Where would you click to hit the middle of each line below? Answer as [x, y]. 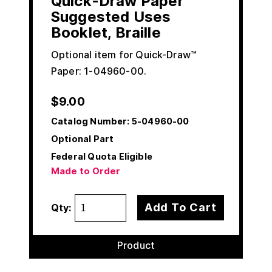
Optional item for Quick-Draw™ [124, 54]
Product [136, 245]
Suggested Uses [111, 16]
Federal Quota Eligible [102, 156]
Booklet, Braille [106, 32]
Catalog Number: [90, 121]
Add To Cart [180, 208]
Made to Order [86, 171]
